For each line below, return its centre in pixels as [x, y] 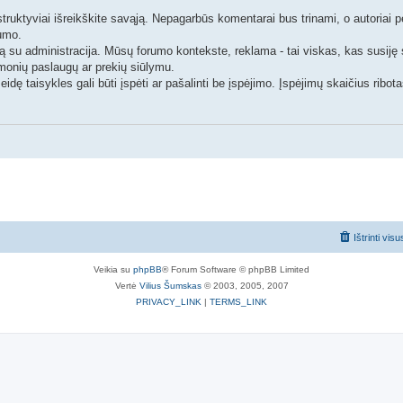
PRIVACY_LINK [169, 301]
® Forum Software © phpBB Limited [236, 269]
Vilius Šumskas [170, 285]
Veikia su [113, 269]
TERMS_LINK [238, 301]
